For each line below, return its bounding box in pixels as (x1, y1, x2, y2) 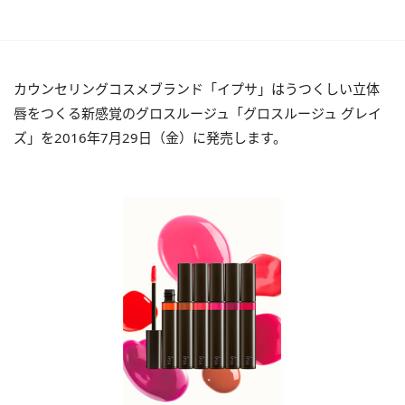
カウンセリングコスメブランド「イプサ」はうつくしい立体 (14, 80, 380, 99)
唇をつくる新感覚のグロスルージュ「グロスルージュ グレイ (14, 104, 381, 123)
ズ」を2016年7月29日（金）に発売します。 (14, 128, 287, 147)
